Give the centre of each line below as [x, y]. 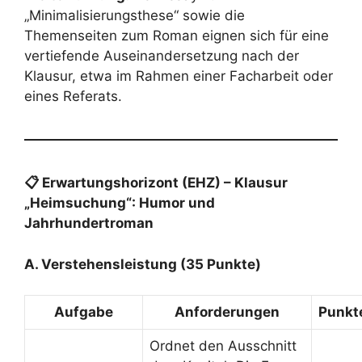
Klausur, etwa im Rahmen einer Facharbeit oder [179, 76]
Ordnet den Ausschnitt [223, 346]
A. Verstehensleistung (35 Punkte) [143, 264]
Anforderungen [227, 312]
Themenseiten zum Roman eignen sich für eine [177, 36]
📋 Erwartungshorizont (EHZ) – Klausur [156, 183]
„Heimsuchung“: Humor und [120, 203]
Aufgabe [84, 312]
